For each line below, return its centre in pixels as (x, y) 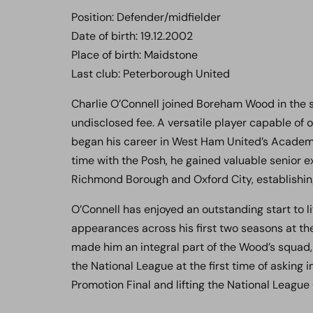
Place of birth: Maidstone (134, 55)
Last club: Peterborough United (151, 74)
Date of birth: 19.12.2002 (132, 36)
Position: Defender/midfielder (146, 17)
